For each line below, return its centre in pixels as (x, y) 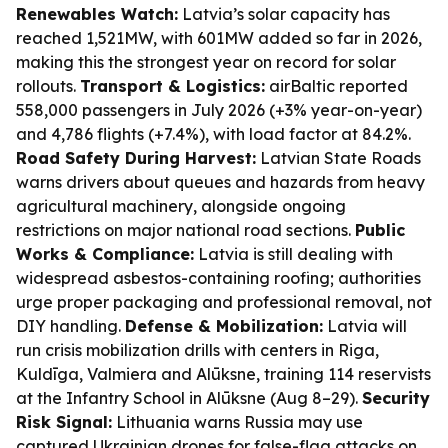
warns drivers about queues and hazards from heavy (220, 182)
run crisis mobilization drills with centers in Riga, (197, 350)
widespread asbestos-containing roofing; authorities (218, 278)
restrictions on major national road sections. (185, 230)
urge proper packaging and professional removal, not (224, 302)
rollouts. (48, 86)
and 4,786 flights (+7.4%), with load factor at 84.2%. (213, 134)
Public (380, 230)
